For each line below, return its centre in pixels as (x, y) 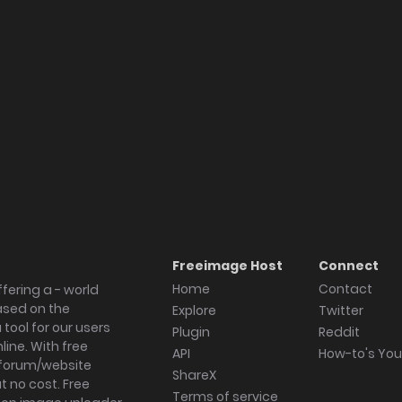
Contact (345, 289)
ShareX (194, 375)
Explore (194, 310)
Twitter (341, 310)
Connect (349, 266)
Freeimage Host (227, 266)
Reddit (339, 332)
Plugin (191, 332)
